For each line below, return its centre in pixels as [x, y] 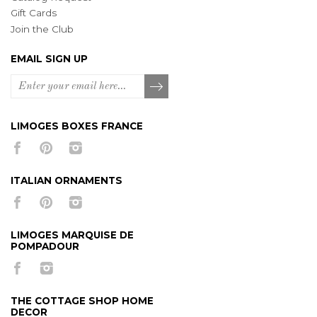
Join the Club [42, 29]
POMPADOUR [45, 247]
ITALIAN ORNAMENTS [67, 181]
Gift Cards [34, 13]
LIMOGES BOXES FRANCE [77, 126]
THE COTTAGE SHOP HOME [82, 301]
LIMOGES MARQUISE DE [72, 235]
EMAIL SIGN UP [49, 59]
